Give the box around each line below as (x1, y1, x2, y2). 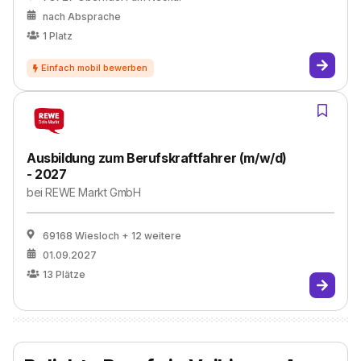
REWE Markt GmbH (45, 185, 141, 199)
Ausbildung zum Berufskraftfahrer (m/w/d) (27, 150, 288, 166)
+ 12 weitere (122, 230, 181, 242)
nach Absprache (43, 10, 121, 23)
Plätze (56, 268, 85, 280)
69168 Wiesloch (43, 230, 119, 242)
